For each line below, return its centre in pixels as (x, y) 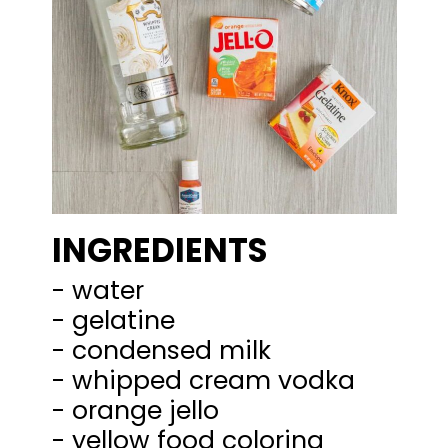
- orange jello (136, 410)
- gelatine (114, 320)
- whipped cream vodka (204, 380)
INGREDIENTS (160, 250)
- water (98, 290)
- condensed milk (162, 350)
